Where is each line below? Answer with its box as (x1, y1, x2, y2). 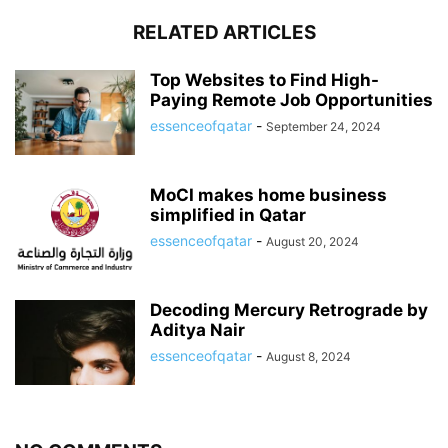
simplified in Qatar (150, 204, 306, 225)
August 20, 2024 (266, 233, 359, 249)
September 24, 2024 (266, 118, 381, 134)
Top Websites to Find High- (150, 69, 379, 90)
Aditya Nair (150, 319, 245, 340)
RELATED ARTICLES (132, 20, 316, 44)
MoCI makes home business (150, 184, 387, 205)
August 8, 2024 (266, 348, 351, 364)
